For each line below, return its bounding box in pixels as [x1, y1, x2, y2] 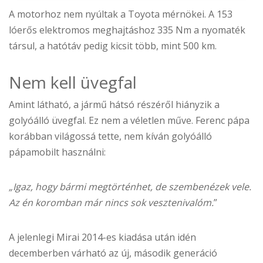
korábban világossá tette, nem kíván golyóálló [9, 130, 212, 143]
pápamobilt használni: [9, 146, 106, 159]
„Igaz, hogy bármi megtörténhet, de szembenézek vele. [9, 180, 251, 194]
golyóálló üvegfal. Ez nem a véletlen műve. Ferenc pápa [9, 114, 249, 127]
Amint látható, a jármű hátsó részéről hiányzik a [9, 98, 220, 112]
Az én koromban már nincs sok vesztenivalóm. [9, 196, 214, 210]
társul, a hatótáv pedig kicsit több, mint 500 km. [9, 39, 217, 53]
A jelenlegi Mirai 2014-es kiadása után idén [9, 231, 196, 244]
